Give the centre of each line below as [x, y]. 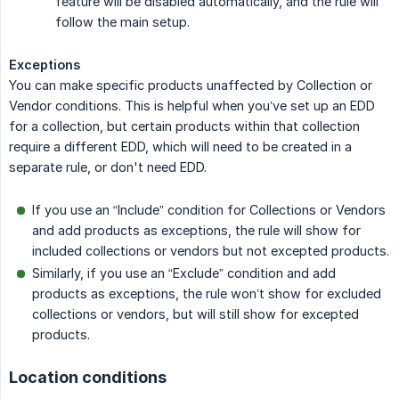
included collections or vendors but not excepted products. [211, 250]
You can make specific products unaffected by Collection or [191, 85]
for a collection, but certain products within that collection [184, 126]
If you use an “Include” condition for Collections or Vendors [209, 209]
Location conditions [88, 377]
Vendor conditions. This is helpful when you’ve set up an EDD [192, 105]
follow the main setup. [122, 21]
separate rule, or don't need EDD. [108, 167]
